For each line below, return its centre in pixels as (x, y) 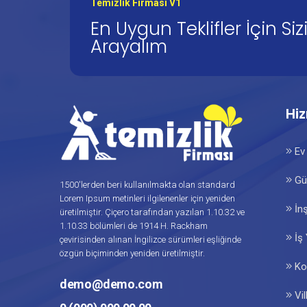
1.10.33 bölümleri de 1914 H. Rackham (134, 226)
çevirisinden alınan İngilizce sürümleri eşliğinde (150, 240)
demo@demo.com (111, 284)
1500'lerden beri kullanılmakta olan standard (147, 185)
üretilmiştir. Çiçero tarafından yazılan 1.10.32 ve (152, 212)
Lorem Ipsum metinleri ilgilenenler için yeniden (147, 199)
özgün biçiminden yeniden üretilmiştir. (132, 254)
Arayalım (129, 47)
